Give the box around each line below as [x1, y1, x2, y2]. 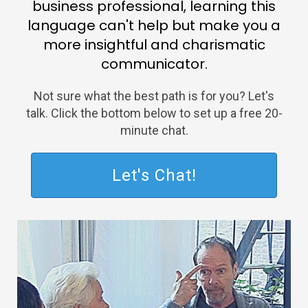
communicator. [100, 54, 208, 74]
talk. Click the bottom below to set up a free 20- [25, 106, 283, 121]
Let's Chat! [111, 166, 197, 186]
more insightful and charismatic [43, 35, 265, 55]
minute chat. [120, 123, 188, 138]
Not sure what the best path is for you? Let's [34, 89, 274, 104]
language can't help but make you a [27, 16, 280, 36]
